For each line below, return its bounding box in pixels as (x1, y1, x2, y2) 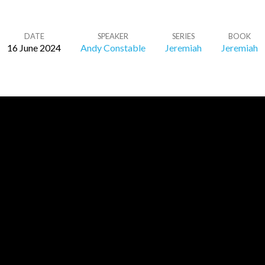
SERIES (172, 31, 195, 41)
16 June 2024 (7, 42, 61, 53)
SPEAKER (98, 31, 128, 41)
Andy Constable (80, 42, 146, 53)
